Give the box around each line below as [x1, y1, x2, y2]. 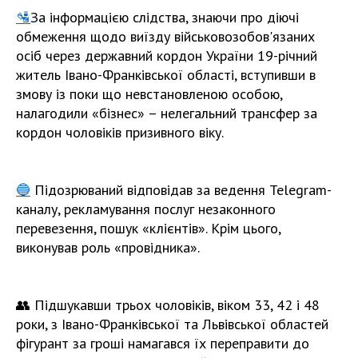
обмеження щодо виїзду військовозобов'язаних [16, 26, 315, 46]
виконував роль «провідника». [16, 237, 203, 257]
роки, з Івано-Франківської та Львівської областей [16, 314, 328, 333]
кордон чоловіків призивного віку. [16, 122, 224, 141]
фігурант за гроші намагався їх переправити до [16, 333, 309, 352]
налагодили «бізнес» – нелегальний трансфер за [16, 103, 317, 122]
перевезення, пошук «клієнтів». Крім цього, [16, 218, 280, 237]
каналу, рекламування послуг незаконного [16, 199, 276, 218]
